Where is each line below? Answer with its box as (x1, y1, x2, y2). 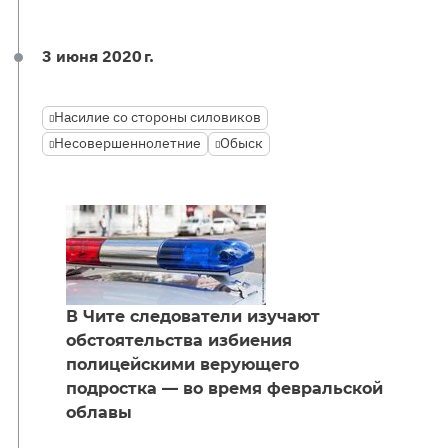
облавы (66, 403, 132, 422)
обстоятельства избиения (66, 331, 292, 350)
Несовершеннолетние (54, 134, 201, 152)
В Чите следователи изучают (66, 307, 320, 326)
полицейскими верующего (66, 355, 299, 374)
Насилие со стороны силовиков (54, 108, 261, 126)
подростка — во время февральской (66, 379, 383, 398)
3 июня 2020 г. (42, 46, 154, 66)
